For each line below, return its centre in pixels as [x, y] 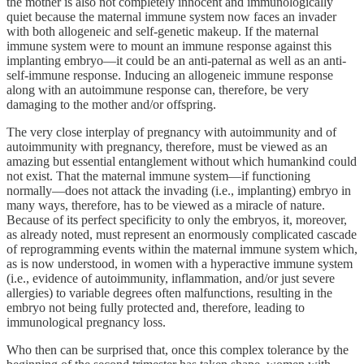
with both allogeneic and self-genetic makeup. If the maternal [162, 31]
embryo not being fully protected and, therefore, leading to [156, 307]
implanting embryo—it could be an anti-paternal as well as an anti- [176, 60]
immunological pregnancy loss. [86, 322]
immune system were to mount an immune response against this [169, 45]
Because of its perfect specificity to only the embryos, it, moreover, [177, 219]
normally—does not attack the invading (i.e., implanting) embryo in [179, 190]
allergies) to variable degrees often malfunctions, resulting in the [169, 292]
